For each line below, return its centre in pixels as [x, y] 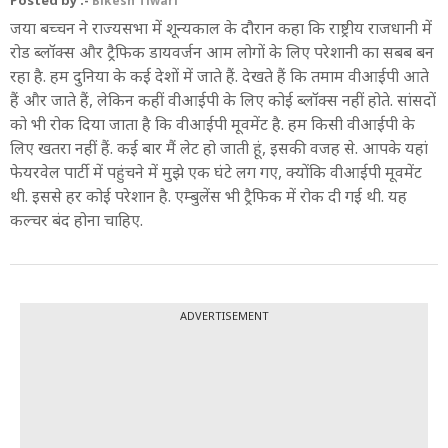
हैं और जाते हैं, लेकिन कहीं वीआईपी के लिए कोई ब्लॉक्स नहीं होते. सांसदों [223, 99]
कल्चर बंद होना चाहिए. [76, 219]
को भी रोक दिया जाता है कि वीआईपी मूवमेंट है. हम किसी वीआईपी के [212, 123]
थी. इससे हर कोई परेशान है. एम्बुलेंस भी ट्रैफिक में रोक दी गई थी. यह [208, 195]
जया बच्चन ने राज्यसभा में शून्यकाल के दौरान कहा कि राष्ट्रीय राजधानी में [221, 27]
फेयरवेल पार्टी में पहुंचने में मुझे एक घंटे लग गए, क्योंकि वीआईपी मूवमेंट [216, 171]
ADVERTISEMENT [224, 315]
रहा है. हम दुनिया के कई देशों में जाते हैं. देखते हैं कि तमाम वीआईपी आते [219, 75]
